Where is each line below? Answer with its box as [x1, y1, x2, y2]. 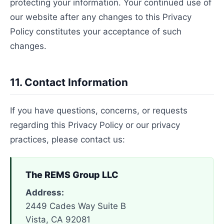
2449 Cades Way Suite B [25, 201, 126, 211]
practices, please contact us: [10, 134, 125, 144]
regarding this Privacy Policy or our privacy [10, 120, 180, 130]
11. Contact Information [10, 76, 128, 88]
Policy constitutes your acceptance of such [10, 26, 181, 36]
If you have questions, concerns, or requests [10, 105, 187, 115]
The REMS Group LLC [25, 169, 118, 180]
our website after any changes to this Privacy [10, 12, 191, 22]
